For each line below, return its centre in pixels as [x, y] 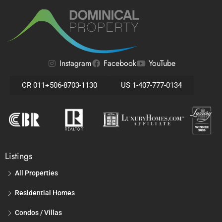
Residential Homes [45, 193]
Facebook [120, 63]
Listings [19, 156]
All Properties [36, 173]
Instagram [75, 63]
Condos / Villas [38, 212]
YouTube [162, 63]
